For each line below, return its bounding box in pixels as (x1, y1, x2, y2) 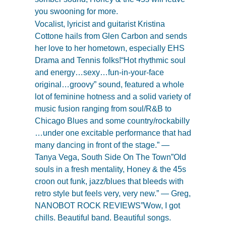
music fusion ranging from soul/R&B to (34, 104, 172, 114)
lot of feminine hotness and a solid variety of (34, 92, 191, 101)
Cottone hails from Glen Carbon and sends (34, 32, 187, 41)
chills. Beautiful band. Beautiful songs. (34, 213, 171, 222)
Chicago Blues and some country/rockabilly (34, 117, 190, 126)
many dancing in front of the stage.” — (34, 141, 169, 150)
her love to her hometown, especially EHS (34, 44, 185, 53)
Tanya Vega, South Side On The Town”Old (34, 153, 186, 162)
